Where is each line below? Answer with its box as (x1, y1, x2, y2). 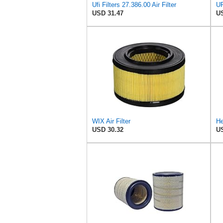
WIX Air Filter (92, 117, 130, 125)
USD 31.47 (92, 9, 123, 17)
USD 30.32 (92, 125, 123, 133)
